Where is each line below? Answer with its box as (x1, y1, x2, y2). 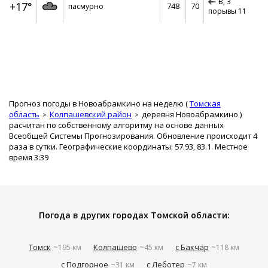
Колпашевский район (50, 109, 132, 120)
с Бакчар (175, 242, 209, 252)
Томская (190, 98, 221, 109)
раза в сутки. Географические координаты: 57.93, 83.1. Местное (9, 141, 248, 152)
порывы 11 (208, 6, 246, 17)
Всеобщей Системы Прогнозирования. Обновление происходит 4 (9, 130, 257, 141)
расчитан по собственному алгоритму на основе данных (9, 120, 224, 130)
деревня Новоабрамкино (142, 109, 238, 120)
